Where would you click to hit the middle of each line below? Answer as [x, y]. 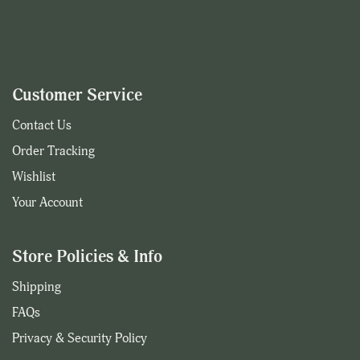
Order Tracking [53, 151]
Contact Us [42, 125]
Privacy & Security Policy [80, 338]
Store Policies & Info [87, 257]
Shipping [37, 286]
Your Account [47, 202]
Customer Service [77, 95]
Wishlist [34, 176]
